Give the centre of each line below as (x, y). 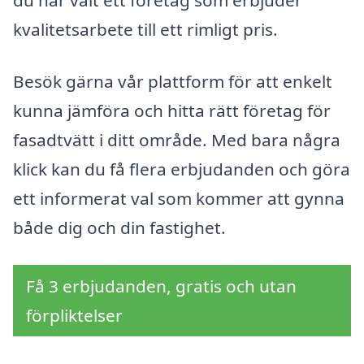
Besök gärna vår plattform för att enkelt (173, 81)
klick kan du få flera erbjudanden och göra (182, 169)
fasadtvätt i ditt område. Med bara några (177, 140)
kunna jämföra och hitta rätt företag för (172, 110)
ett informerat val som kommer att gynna (179, 198)
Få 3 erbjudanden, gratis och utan (161, 286)
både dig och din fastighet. (119, 227)
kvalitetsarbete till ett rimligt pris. (145, 30)
